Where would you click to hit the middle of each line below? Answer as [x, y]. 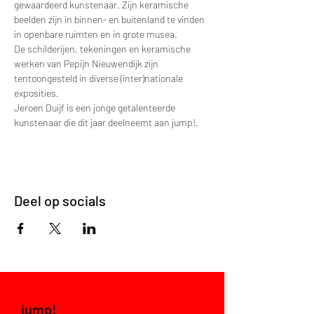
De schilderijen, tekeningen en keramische [103, 49]
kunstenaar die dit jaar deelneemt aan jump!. [107, 122]
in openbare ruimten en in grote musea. [97, 34]
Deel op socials [60, 200]
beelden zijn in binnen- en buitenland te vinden [110, 19]
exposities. [36, 93]
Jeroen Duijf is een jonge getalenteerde [96, 108]
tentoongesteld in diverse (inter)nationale [100, 78]
